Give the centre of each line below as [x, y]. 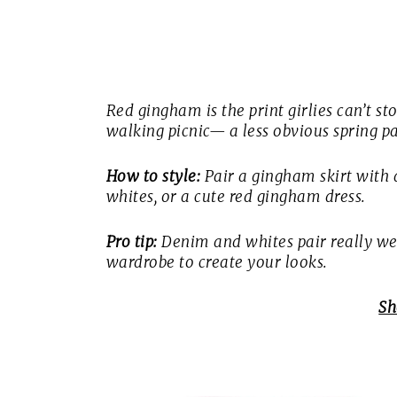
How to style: [153, 176]
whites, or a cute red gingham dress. [236, 196]
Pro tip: [132, 241]
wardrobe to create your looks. [217, 262]
